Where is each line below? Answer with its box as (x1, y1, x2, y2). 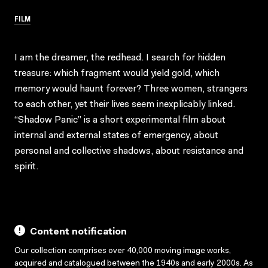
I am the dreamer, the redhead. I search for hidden (14, 53, 226, 63)
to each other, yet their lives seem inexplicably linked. (14, 99, 235, 109)
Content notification (30, 227, 127, 237)
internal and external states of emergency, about (14, 130, 218, 141)
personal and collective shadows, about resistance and (14, 146, 243, 156)
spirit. (14, 162, 38, 172)
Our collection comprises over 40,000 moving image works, (14, 246, 231, 255)
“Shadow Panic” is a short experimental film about (14, 115, 226, 125)
